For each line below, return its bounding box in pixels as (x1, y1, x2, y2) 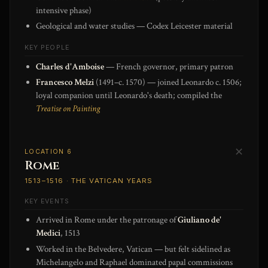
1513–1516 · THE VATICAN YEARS (25, 176, 153, 185)
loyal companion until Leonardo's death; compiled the (36, 90, 223, 102)
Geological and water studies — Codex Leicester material (36, 20, 233, 32)
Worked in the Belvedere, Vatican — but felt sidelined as (36, 243, 231, 255)
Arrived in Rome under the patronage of (36, 214, 178, 226)
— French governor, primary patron (104, 60, 234, 72)
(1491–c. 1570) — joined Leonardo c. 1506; (94, 77, 242, 89)
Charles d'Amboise (36, 60, 105, 72)
